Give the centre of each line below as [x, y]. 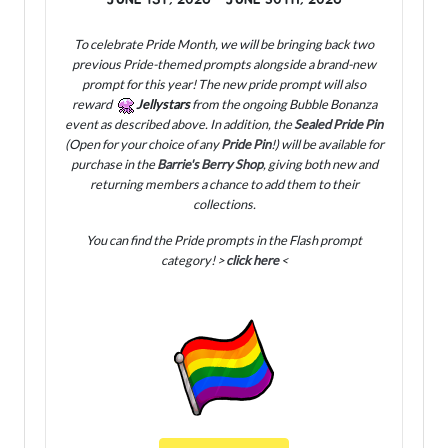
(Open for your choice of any [142, 144]
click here [252, 260]
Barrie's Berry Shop [209, 164]
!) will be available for [327, 144]
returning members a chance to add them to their [224, 184]
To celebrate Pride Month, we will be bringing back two [224, 44]
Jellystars [163, 104]
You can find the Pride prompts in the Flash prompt [224, 240]
